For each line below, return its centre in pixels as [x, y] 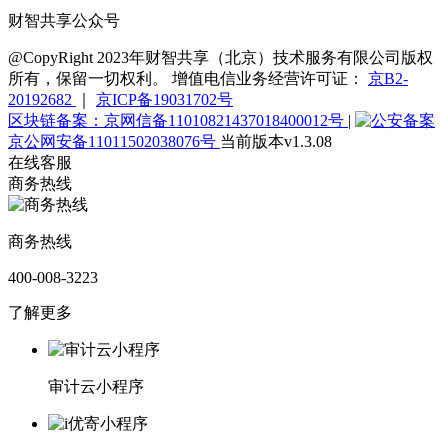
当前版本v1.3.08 [276, 142]
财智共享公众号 [64, 21]
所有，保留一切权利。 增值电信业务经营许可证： [188, 79]
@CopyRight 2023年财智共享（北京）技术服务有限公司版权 [220, 58]
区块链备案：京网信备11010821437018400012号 [178, 121]
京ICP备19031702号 [164, 100]
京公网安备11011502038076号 [114, 142]
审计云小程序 [96, 387]
